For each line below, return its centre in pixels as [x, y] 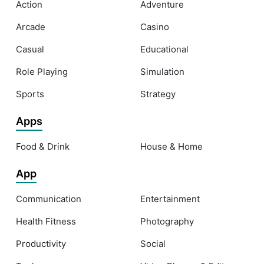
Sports [30, 94]
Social [153, 244]
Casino [155, 27]
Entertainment [170, 199]
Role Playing [42, 72]
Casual [30, 49]
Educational [164, 49]
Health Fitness [46, 222]
